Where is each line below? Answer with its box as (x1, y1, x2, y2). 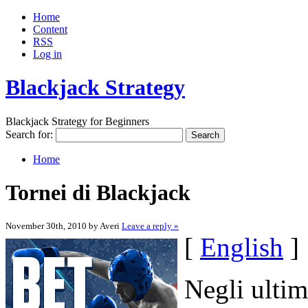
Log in (33, 48, 62, 60)
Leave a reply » (122, 220, 179, 231)
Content (33, 23, 67, 35)
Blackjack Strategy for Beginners (5, 115, 149, 127)
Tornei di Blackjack (5, 180, 190, 206)
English (200, 232, 283, 262)
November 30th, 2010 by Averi (5, 220, 122, 231)
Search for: (5, 128, 53, 140)
